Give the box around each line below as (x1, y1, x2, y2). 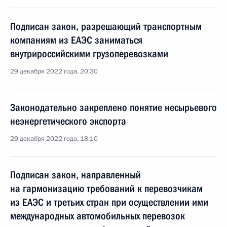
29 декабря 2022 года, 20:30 (10, 67, 98, 76)
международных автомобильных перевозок (10, 210, 185, 222)
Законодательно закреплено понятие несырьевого (10, 101, 217, 113)
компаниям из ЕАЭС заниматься (10, 34, 142, 46)
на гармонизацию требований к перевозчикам (10, 182, 203, 195)
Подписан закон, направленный (10, 169, 141, 181)
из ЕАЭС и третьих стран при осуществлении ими (10, 196, 208, 208)
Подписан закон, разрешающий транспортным (10, 20, 202, 32)
